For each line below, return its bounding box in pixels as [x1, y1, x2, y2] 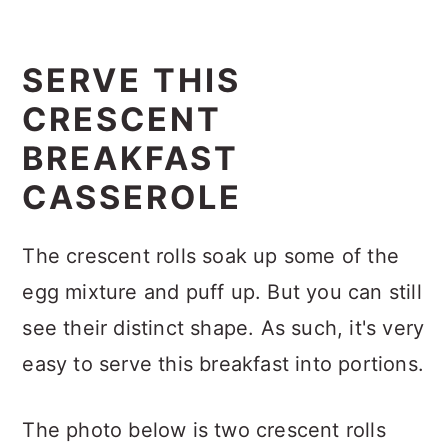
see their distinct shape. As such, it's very [22, 316, 425, 341]
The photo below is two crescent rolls [22, 418, 386, 443]
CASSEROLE [22, 178, 243, 218]
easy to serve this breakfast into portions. [22, 352, 424, 377]
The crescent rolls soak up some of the [22, 244, 399, 269]
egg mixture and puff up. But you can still [22, 280, 422, 305]
